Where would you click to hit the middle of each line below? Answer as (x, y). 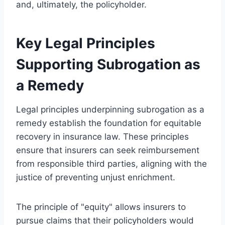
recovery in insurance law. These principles (102, 136)
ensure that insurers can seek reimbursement (108, 150)
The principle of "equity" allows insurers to (101, 207)
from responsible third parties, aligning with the (111, 163)
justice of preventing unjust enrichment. (96, 177)
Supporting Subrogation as (108, 64)
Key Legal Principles (86, 43)
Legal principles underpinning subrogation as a (110, 109)
